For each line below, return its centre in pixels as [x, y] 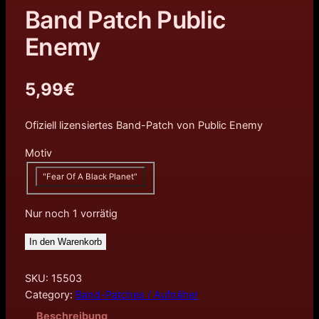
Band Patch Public [125, 19]
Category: [50, 294]
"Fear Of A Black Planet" [90, 176]
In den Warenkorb [65, 241]
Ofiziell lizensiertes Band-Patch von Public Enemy [143, 126]
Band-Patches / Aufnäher [136, 294]
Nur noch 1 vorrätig [71, 213]
